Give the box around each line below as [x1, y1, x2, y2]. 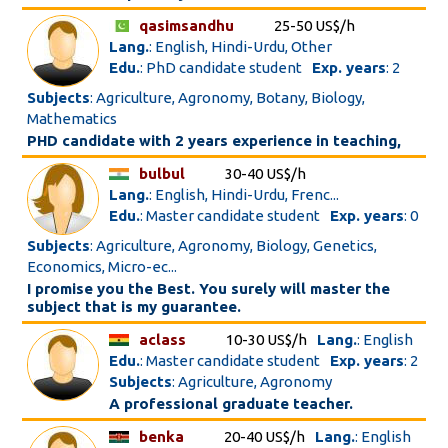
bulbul [139, 165, 186, 182]
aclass [139, 331, 187, 348]
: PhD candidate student [140, 59, 303, 76]
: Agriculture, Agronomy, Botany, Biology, [90, 89, 366, 106]
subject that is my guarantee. [27, 298, 242, 315]
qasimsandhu [139, 17, 235, 34]
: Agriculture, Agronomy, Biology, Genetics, [90, 237, 378, 254]
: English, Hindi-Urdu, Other [149, 38, 333, 55]
